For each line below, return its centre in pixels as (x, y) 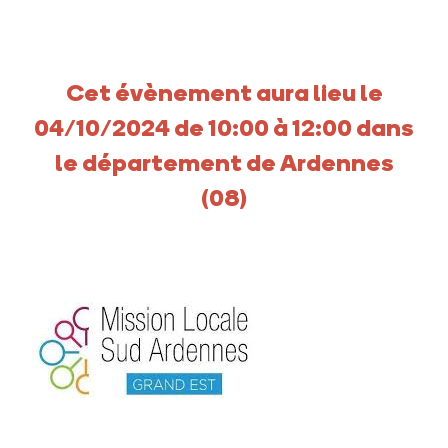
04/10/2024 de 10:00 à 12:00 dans (224, 126)
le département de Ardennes (224, 161)
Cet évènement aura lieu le (224, 91)
